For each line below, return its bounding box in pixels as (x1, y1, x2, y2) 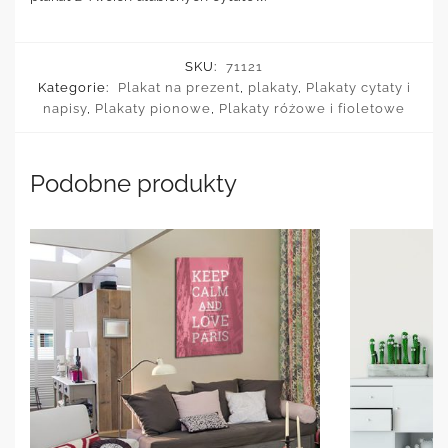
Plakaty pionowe (95, 100, 211, 116)
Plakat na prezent (117, 79, 240, 95)
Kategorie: (37, 79, 113, 95)
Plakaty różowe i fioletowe (219, 100, 405, 116)
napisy (43, 100, 87, 116)
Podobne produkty (30, 168, 237, 198)
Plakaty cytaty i (305, 79, 411, 95)
